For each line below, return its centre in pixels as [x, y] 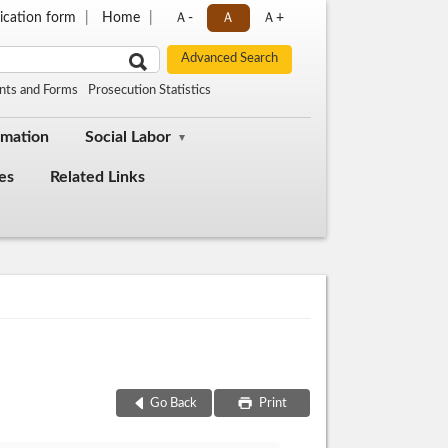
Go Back [173, 403]
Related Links [97, 177]
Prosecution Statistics [150, 91]
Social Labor [128, 137]
